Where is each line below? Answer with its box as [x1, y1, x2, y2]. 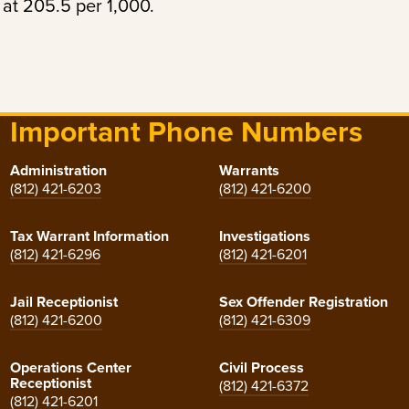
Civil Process [218, 357, 304, 379]
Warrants [218, 160, 279, 182]
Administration [9, 160, 107, 182]
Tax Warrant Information [9, 225, 169, 247]
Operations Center [9, 357, 131, 379]
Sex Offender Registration [218, 291, 388, 313]
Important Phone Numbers [9, 110, 362, 154]
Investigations [218, 225, 310, 247]
